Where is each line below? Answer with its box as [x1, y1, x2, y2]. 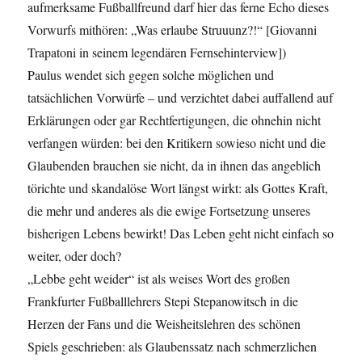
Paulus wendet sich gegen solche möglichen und [27, 66, 275, 84]
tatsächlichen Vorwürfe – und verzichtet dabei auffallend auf [27, 89, 334, 107]
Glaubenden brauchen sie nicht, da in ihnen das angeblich [27, 157, 322, 175]
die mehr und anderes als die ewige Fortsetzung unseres [27, 202, 311, 220]
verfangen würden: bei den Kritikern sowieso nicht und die [27, 134, 326, 152]
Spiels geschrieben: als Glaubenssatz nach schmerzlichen [27, 338, 318, 356]
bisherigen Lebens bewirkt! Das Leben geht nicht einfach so [27, 225, 335, 242]
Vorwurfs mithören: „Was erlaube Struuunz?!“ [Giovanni [27, 21, 318, 39]
